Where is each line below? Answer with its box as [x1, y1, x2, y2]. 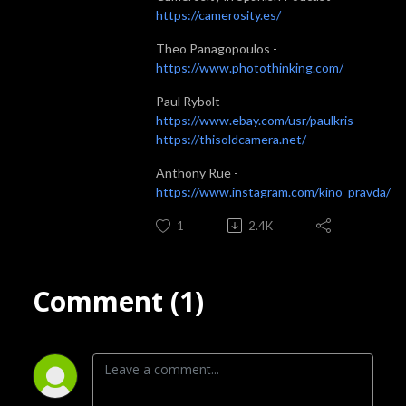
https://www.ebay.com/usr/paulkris [156, 111, 353, 128]
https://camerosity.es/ [156, 6, 281, 23]
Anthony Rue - [156, 164, 238, 180]
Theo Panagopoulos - [156, 40, 277, 56]
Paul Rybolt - [156, 92, 227, 109]
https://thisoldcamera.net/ [156, 130, 306, 147]
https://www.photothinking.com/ [156, 59, 343, 75]
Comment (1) [33, 282, 204, 320]
